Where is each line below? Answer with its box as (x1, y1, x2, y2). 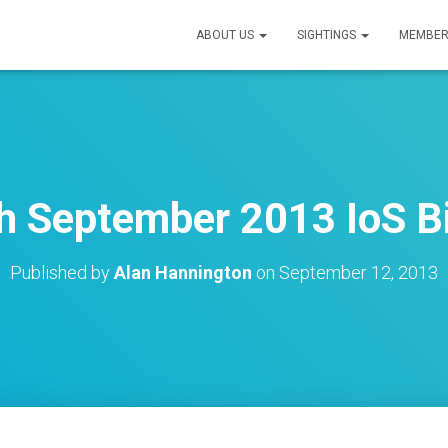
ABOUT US (196, 28, 257, 42)
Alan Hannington (114, 262, 252, 283)
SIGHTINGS (297, 28, 359, 42)
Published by (10, 262, 114, 283)
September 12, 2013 (279, 262, 438, 283)
